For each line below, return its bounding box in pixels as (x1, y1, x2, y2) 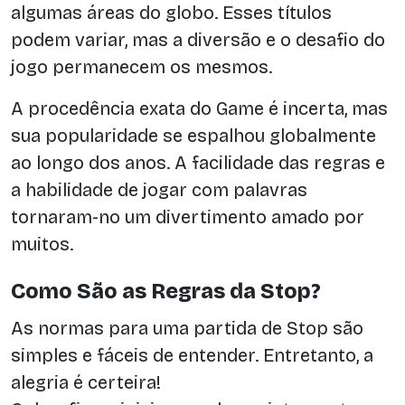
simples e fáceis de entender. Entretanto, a (11, 344, 373, 367)
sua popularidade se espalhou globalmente (11, 124, 376, 146)
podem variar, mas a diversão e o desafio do (11, 28, 385, 51)
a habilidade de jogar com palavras (11, 178, 307, 201)
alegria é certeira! (11, 372, 161, 394)
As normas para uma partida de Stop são (11, 317, 363, 340)
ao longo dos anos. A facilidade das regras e (11, 151, 385, 174)
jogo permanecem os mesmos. (11, 55, 272, 78)
